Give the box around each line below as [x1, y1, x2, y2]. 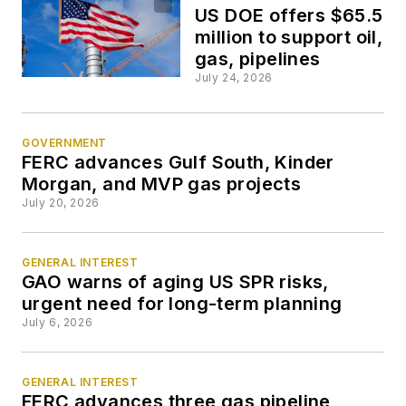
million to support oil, [195, 26, 383, 49]
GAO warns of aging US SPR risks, [22, 270, 329, 293]
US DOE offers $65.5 [195, 5, 383, 27]
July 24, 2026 [195, 71, 273, 85]
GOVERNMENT [22, 135, 107, 150]
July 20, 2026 [22, 195, 100, 209]
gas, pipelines [195, 48, 321, 71]
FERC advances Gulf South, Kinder [22, 150, 334, 173]
